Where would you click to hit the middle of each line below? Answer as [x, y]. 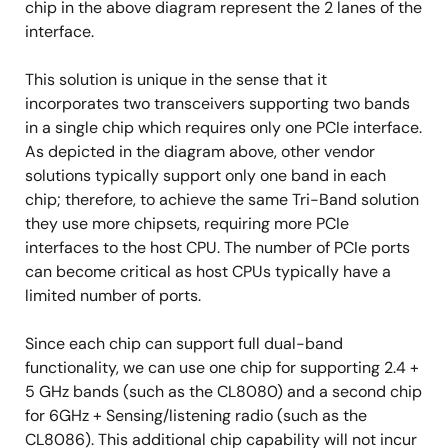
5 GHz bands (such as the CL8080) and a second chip [223, 391]
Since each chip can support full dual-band [184, 343]
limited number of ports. [113, 295]
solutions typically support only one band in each [205, 175]
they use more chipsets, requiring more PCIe [187, 223]
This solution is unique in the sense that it [176, 79]
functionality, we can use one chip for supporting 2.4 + [222, 367]
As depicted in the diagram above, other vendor [200, 151]
